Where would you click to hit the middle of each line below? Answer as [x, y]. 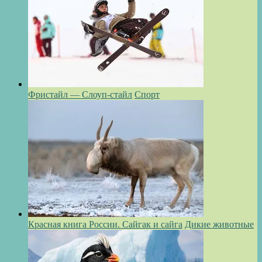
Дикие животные [219, 225]
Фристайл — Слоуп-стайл [80, 95]
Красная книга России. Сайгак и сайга [105, 225]
